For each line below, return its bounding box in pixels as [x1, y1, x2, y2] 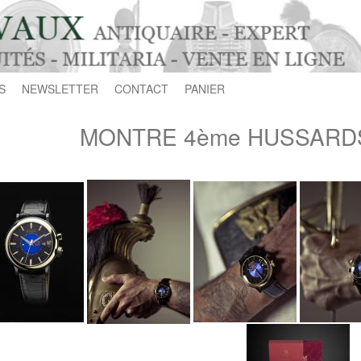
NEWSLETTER [22, 81, 98, 97]
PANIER [185, 81, 225, 97]
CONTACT [114, 81, 168, 97]
